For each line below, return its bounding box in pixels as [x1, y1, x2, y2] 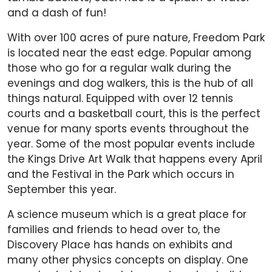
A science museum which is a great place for [7, 207, 246, 222]
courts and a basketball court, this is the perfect [7, 106, 260, 121]
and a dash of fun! [7, 5, 109, 21]
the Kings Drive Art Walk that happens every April [7, 152, 262, 167]
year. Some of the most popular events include [7, 137, 255, 152]
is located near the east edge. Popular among [7, 46, 251, 61]
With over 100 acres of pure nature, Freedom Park [7, 30, 265, 46]
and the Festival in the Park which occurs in [7, 167, 234, 182]
